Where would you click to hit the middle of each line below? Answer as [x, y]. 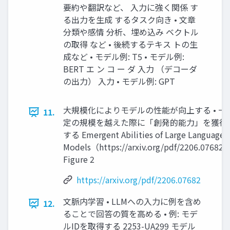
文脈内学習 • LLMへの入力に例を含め [132, 202]
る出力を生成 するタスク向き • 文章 [129, 20]
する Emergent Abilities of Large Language [144, 135]
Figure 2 [79, 159]
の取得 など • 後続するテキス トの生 [130, 44]
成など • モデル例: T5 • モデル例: [124, 57]
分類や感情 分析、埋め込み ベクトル [131, 32]
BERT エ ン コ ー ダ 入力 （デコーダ [130, 69]
